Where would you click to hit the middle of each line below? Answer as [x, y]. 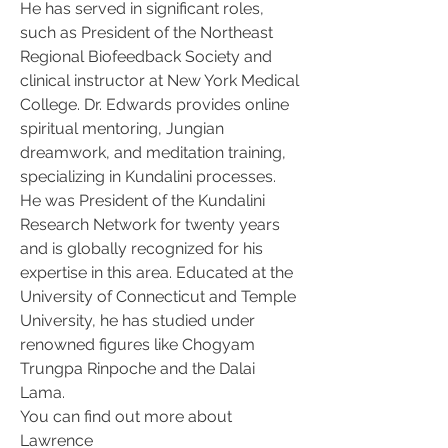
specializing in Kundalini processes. [148, 176]
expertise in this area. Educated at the [156, 272]
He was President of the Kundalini [142, 200]
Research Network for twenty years [150, 224]
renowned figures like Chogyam [137, 344]
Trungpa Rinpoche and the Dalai [137, 368]
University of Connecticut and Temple [158, 296]
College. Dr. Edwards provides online [154, 104]
